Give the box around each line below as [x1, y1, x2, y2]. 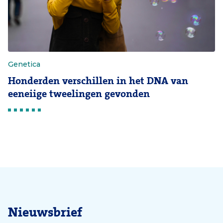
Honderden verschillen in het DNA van [8, 75, 188, 87]
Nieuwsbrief [8, 205, 82, 220]
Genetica [8, 60, 40, 69]
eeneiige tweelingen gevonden [8, 88, 150, 100]
